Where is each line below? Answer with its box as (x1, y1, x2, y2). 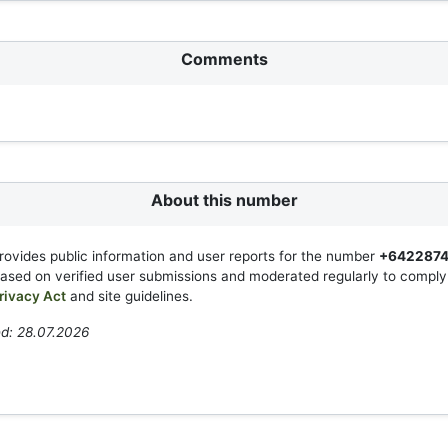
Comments (180, 49, 268, 69)
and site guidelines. (66, 288, 193, 304)
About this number (150, 190, 298, 210)
